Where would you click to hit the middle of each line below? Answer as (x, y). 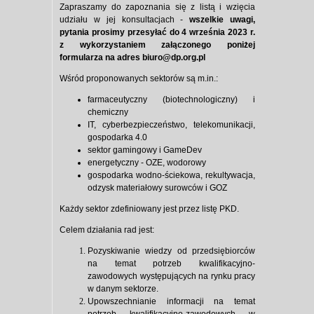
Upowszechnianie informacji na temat (171, 302)
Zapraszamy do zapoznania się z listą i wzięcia (157, 7)
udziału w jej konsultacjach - (125, 20)
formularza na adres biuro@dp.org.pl (132, 58)
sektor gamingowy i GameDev (145, 150)
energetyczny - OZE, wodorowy (147, 163)
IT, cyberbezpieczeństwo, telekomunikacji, (171, 125)
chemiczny (108, 112)
